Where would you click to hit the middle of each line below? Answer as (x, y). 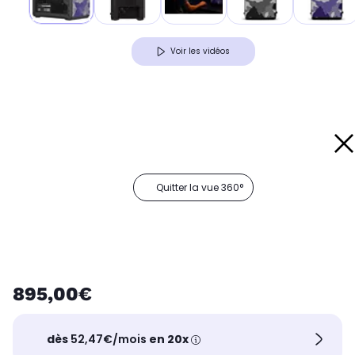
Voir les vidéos (200, 52)
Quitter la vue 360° (200, 188)
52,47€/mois (109, 339)
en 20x (169, 339)
